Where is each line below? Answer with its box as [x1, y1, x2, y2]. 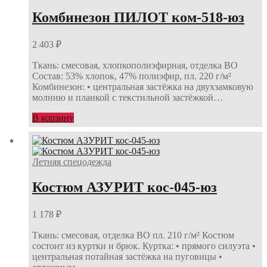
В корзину [32, 112, 74, 123]
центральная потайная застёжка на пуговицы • [32, 252, 222, 262]
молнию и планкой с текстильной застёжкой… [32, 92, 223, 103]
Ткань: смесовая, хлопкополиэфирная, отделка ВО [32, 60, 238, 70]
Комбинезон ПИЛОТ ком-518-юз [32, 9, 244, 25]
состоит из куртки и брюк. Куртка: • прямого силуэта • [32, 241, 256, 252]
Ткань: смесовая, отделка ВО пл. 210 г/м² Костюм [32, 230, 234, 241]
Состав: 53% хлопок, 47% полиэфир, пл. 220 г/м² [32, 70, 231, 81]
